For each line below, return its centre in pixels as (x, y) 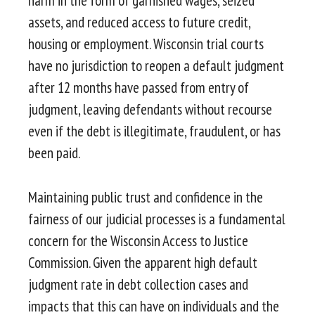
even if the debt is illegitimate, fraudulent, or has (154, 131)
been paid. (55, 153)
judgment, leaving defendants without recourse (150, 110)
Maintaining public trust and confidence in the (146, 197)
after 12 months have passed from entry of (139, 88)
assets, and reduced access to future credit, (139, 22)
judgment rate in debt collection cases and (138, 284)
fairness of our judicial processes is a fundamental (157, 219)
